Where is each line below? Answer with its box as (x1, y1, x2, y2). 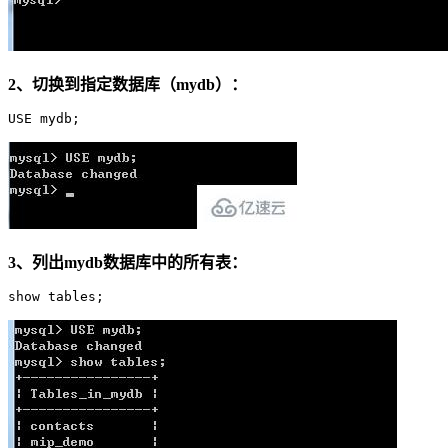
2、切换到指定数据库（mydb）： (8, 75, 247, 93)
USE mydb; (8, 110, 80, 126)
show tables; (8, 288, 104, 304)
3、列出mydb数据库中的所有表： (8, 253, 247, 271)
